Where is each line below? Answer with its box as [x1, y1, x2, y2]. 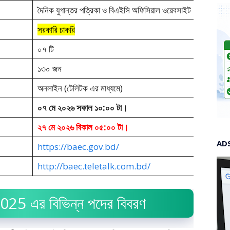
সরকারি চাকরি [37, 23, 75, 35]
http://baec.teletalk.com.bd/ [37, 160, 150, 172]
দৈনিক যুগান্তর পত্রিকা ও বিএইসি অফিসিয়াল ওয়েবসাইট [37, 4, 191, 16]
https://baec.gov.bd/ [37, 140, 119, 152]
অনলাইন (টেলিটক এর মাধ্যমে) [37, 82, 123, 94]
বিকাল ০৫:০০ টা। [73, 121, 128, 133]
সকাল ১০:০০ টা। [74, 101, 127, 113]
